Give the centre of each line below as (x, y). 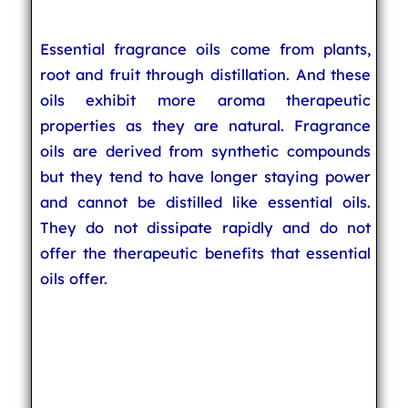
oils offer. (73, 278)
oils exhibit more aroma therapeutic (205, 100)
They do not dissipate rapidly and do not (205, 227)
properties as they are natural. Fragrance (205, 125)
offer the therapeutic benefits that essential (205, 253)
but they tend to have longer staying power (205, 176)
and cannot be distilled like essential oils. (205, 202)
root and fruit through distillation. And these (205, 74)
